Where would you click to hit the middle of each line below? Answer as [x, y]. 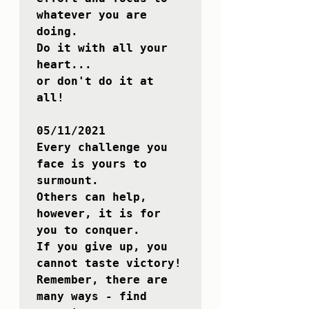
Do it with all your [102, 48]
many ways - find [92, 297]
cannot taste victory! [109, 263]
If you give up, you [102, 247]
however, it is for [99, 214]
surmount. [71, 181]
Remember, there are [102, 280]
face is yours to [92, 164]
